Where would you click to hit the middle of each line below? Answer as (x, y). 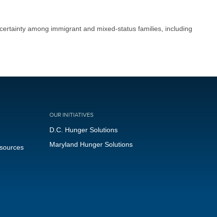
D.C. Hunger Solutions (84, 130)
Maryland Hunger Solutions (91, 144)
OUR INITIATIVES (71, 115)
